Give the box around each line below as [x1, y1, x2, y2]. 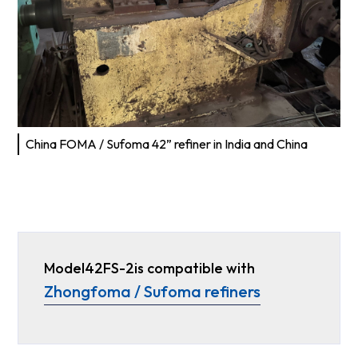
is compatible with [134, 259, 256, 278]
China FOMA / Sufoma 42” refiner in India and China [26, 136, 308, 153]
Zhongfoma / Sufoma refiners [44, 281, 261, 302]
